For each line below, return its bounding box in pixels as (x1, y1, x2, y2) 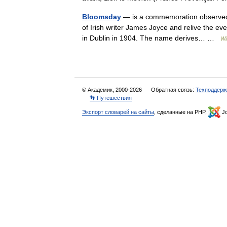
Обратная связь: (151, 87, 196, 93)
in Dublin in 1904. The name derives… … (82, 34, 220, 42)
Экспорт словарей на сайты (82, 109, 154, 115)
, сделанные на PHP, (154, 109, 208, 115)
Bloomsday (82, 13, 121, 21)
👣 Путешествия (90, 95, 132, 101)
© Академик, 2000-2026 (82, 87, 143, 93)
